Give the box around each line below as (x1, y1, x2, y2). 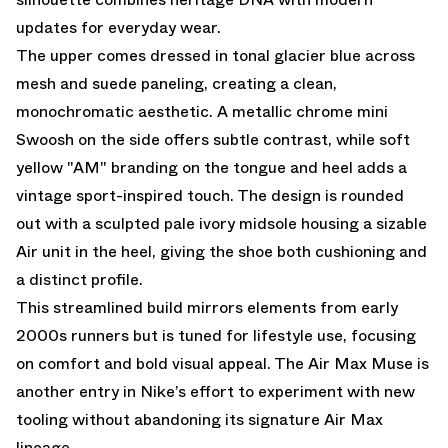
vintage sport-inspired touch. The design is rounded (16, 183, 404, 207)
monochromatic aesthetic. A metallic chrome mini (16, 99, 388, 123)
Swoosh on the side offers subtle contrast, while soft (16, 127, 410, 151)
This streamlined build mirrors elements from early (16, 295, 398, 319)
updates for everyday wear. (16, 15, 221, 39)
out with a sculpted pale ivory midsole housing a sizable (16, 211, 427, 235)
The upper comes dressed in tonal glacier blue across (16, 43, 415, 67)
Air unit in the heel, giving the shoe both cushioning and (16, 239, 427, 263)
